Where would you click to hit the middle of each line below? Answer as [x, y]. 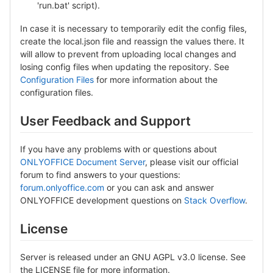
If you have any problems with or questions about [119, 149]
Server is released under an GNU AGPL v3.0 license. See [133, 257]
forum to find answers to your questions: [100, 175]
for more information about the [156, 79]
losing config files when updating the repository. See [125, 66]
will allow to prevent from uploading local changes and [128, 54]
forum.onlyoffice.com [62, 188]
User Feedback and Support [105, 121]
